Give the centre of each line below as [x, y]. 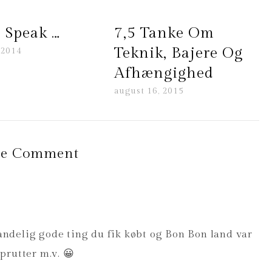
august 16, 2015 [149, 91]
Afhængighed [164, 73]
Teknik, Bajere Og [178, 53]
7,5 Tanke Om [164, 33]
